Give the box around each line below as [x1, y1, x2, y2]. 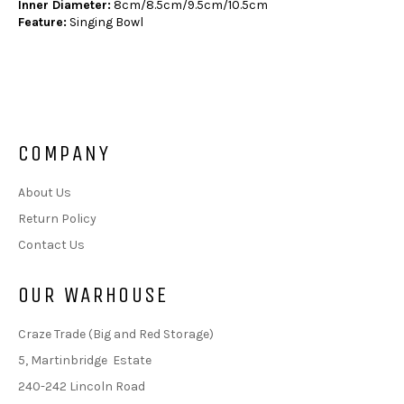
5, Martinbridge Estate [18, 352, 151, 368]
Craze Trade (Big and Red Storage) [18, 326, 214, 342]
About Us [18, 184, 71, 200]
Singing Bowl [67, 14, 143, 30]
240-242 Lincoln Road [18, 378, 145, 394]
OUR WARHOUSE [18, 281, 169, 308]
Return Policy [18, 210, 96, 226]
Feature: [18, 14, 67, 30]
